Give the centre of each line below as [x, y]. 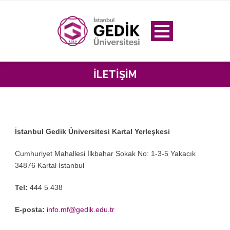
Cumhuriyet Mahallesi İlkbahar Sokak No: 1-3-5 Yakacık [105, 154]
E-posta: [30, 210]
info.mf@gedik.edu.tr [81, 210]
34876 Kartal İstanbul [50, 166]
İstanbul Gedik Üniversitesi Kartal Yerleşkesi [92, 132]
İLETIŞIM [115, 75]
